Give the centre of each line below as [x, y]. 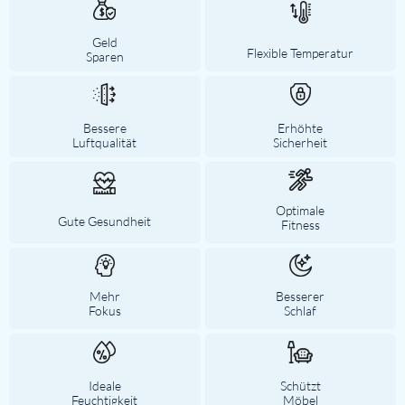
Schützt [300, 385]
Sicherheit [301, 142]
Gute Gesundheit [105, 221]
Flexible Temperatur [301, 52]
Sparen [104, 56]
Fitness [300, 225]
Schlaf [301, 311]
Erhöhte [301, 127]
